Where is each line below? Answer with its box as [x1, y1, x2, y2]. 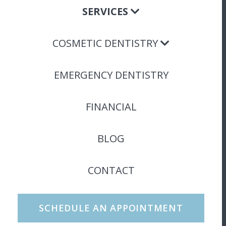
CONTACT [87, 163, 135, 177]
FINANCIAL [85, 100, 137, 114]
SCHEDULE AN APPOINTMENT [39, 202, 183, 214]
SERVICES [82, 5, 128, 18]
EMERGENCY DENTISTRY [53, 68, 168, 82]
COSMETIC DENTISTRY [52, 36, 158, 50]
